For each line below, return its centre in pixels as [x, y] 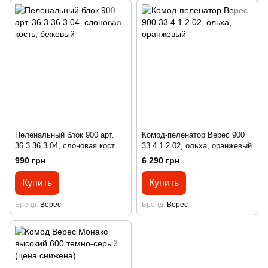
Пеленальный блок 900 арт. [65, 135]
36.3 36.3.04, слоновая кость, [68, 146]
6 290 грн [161, 161]
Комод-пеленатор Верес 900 [193, 135]
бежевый [31, 156]
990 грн [30, 161]
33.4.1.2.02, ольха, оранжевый [197, 146]
